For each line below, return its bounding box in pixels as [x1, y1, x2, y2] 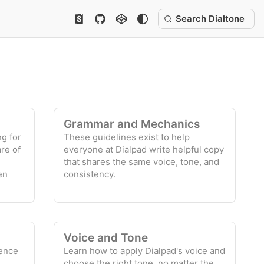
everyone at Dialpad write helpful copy [64, 144, 225, 155]
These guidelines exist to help [64, 131, 190, 143]
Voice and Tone [64, 231, 148, 245]
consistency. [64, 169, 116, 180]
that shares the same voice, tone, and [64, 156, 220, 167]
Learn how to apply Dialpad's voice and [64, 245, 226, 256]
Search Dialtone [175, 12, 245, 24]
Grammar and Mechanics [64, 117, 200, 131]
